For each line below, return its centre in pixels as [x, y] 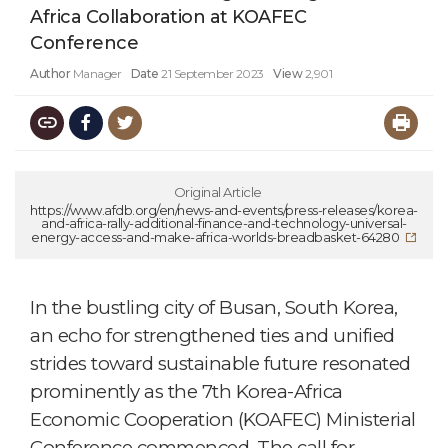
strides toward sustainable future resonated [220, 363]
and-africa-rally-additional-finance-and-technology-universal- [224, 222]
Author [50, 73]
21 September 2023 [212, 73]
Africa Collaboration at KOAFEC [168, 17]
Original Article [217, 191]
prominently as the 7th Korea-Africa [186, 391]
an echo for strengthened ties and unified [212, 335]
